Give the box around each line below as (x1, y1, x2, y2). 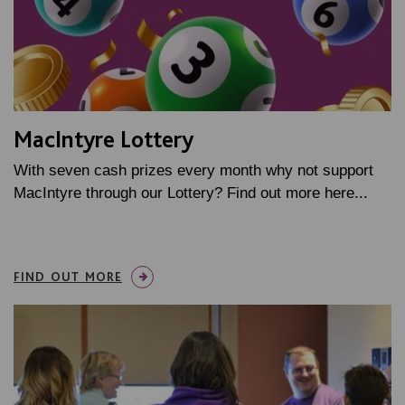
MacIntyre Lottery (14, 124, 193, 153)
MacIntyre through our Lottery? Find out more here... (14, 184, 368, 202)
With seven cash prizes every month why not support (14, 161, 373, 179)
